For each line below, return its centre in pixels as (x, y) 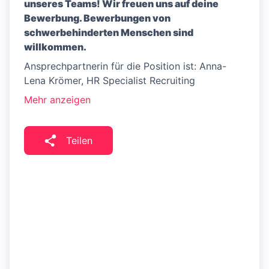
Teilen (79, 141)
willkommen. (55, 47)
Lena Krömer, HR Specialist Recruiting (110, 81)
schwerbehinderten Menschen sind (109, 33)
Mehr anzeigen (57, 100)
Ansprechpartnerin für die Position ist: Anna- (125, 66)
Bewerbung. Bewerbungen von (97, 18)
